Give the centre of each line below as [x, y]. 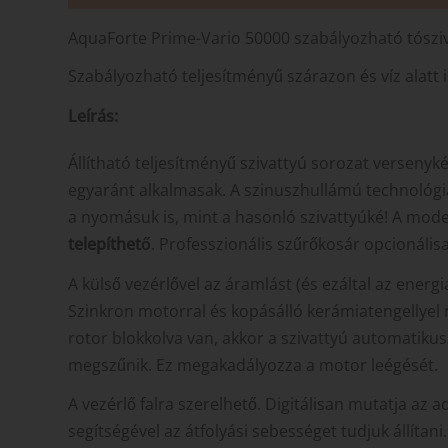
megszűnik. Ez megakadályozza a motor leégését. [253, 364]
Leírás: [93, 115]
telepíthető [109, 243]
